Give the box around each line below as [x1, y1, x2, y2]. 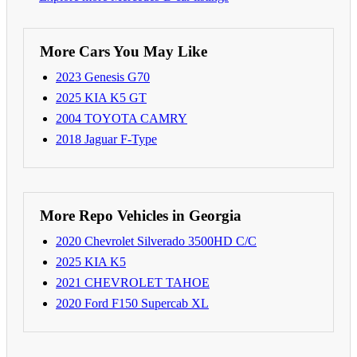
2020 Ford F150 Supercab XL [56, 296, 209, 310]
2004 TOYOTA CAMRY [56, 111, 187, 125]
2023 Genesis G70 [56, 69, 150, 84]
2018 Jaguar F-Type [56, 131, 157, 146]
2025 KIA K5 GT [56, 90, 147, 104]
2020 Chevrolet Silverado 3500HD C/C [56, 233, 257, 248]
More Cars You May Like [40, 42, 207, 60]
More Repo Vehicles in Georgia [40, 206, 241, 224]
